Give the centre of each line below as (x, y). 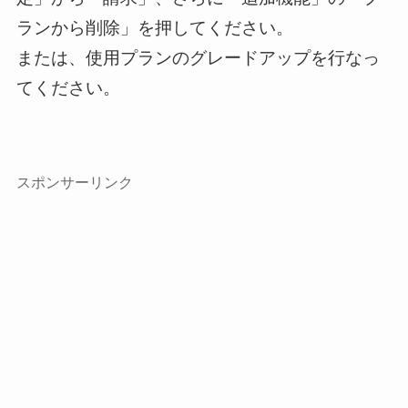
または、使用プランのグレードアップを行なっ (198, 57)
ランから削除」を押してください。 (154, 27)
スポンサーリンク (74, 182)
